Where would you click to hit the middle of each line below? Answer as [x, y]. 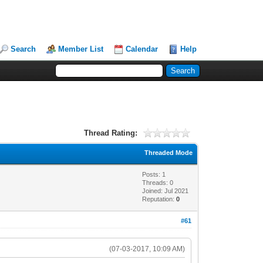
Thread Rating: [110, 133]
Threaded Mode [169, 153]
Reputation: [159, 199]
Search [23, 49]
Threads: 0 [158, 183]
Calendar [142, 49]
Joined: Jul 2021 [166, 191]
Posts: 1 [154, 174]
